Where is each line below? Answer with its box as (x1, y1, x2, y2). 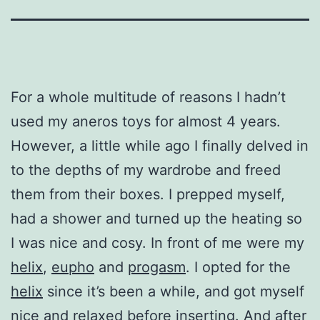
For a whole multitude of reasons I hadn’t (11, 88, 286, 106)
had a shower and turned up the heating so (11, 209, 302, 227)
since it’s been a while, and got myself (43, 282, 304, 300)
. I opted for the (186, 258, 291, 276)
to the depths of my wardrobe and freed (11, 161, 281, 179)
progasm (128, 258, 186, 276)
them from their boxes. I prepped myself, (11, 185, 285, 203)
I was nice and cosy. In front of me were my (11, 234, 304, 251)
